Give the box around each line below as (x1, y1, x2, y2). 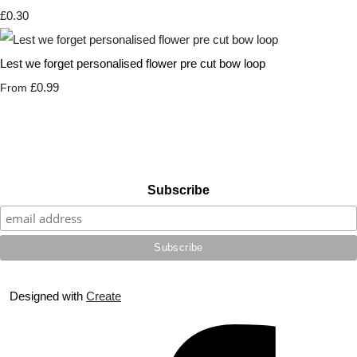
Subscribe (147, 183, 210, 198)
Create (86, 289, 121, 304)
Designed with (10, 289, 86, 304)
